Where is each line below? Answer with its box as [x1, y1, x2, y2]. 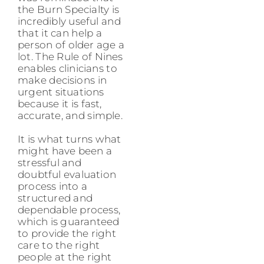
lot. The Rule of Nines [18, 50, 123, 62]
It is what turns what [18, 133, 121, 145]
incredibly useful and [18, 15, 121, 27]
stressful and [18, 156, 81, 169]
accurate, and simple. [18, 109, 123, 121]
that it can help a [18, 27, 102, 39]
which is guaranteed [18, 215, 120, 227]
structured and [18, 192, 93, 204]
